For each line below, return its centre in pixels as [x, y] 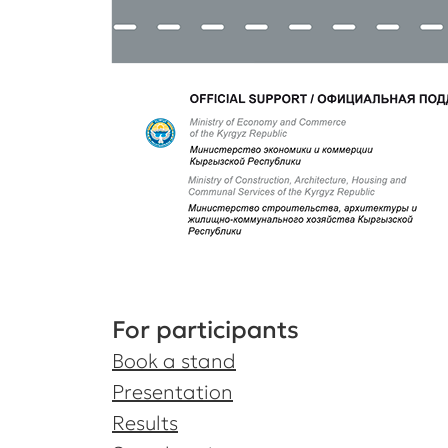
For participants [205, 330]
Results [145, 423]
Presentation [172, 392]
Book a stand [174, 361]
